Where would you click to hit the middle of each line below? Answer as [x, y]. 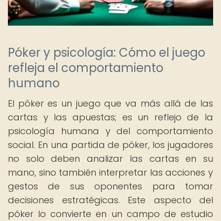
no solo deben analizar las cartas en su [110, 159]
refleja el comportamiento [86, 68]
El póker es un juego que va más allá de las [110, 103]
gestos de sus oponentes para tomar [110, 186]
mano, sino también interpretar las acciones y [110, 172]
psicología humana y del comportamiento [110, 131]
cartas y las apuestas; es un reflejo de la [110, 117]
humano [34, 83]
